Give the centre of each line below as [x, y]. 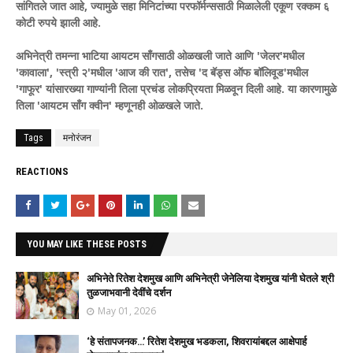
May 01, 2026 [127, 311]
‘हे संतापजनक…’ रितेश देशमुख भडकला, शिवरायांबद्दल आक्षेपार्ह [197, 342]
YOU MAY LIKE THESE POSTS [87, 244]
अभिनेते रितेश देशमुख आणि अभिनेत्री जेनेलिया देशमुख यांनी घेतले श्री [210, 279]
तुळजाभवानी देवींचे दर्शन [129, 293]
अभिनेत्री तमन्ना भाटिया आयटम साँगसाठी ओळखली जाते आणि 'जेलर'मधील [160, 56]
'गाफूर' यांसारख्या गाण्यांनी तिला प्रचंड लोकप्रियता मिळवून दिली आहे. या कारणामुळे [176, 89]
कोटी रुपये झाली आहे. [58, 22]
